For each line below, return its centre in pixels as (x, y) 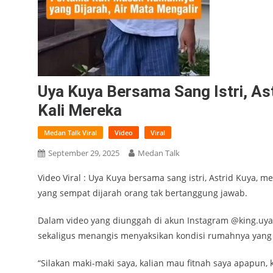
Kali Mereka (80, 110)
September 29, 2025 (84, 153)
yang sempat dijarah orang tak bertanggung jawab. (143, 193)
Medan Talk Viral (70, 133)
